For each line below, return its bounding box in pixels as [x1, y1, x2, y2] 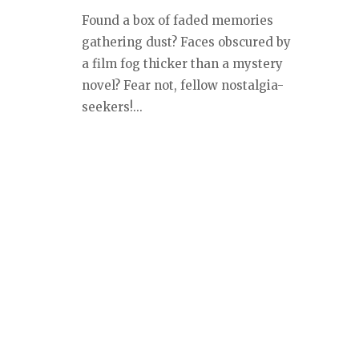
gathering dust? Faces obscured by [82, 34, 291, 50]
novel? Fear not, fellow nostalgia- [82, 78, 284, 94]
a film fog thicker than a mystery [82, 56, 283, 72]
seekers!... [82, 99, 143, 115]
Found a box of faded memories [82, 13, 273, 29]
